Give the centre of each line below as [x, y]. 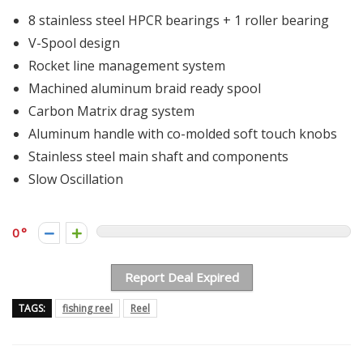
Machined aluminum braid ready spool [145, 88]
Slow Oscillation [76, 179]
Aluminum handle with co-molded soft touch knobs [183, 133]
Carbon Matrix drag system [111, 111]
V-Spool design [74, 43]
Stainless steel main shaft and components [158, 156]
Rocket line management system [127, 65]
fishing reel [88, 308]
